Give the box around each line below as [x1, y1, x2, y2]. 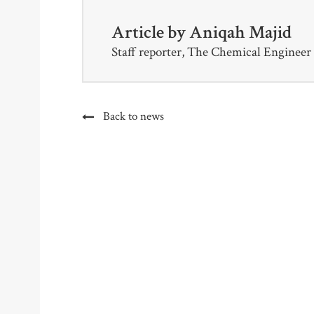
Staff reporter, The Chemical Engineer [111, 43, 311, 62]
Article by [111, 20, 189, 45]
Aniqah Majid [189, 20, 292, 45]
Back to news [103, 109, 164, 125]
